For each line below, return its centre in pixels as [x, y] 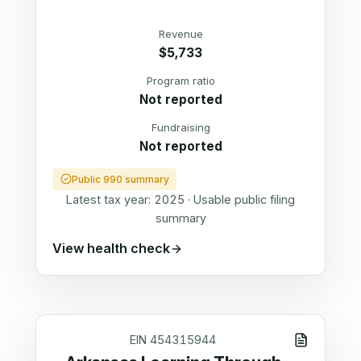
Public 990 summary [120, 179]
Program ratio [180, 81]
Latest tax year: [110, 199]
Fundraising [180, 128]
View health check [111, 249]
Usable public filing [244, 199]
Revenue [180, 34]
